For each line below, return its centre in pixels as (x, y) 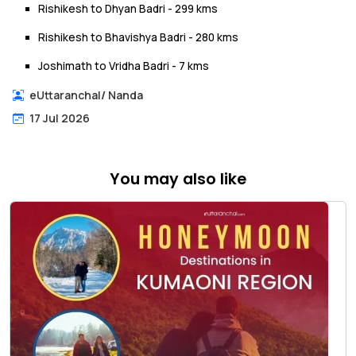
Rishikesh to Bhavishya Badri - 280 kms (138, 37)
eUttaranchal (65, 95)
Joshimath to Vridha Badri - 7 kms (124, 66)
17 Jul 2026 (60, 118)
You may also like (178, 179)
